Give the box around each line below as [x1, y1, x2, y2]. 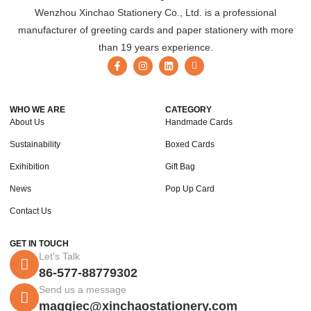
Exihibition [10, 162, 49, 172]
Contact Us [10, 206, 51, 217]
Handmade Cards [165, 117, 233, 128]
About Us [10, 117, 44, 128]
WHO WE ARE [10, 105, 65, 115]
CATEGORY [165, 105, 212, 115]
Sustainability [10, 140, 60, 150]
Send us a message [39, 284, 126, 296]
